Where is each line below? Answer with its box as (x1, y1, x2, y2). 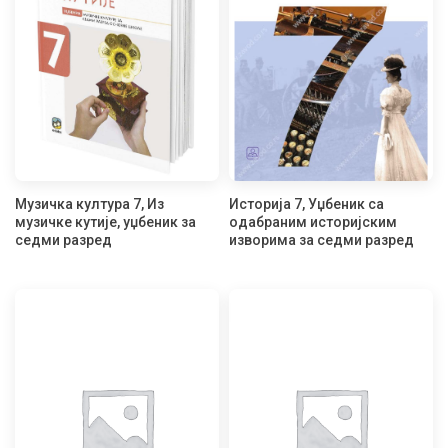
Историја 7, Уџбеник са (229, 196, 384, 213)
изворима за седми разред (229, 232, 414, 249)
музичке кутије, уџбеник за (15, 214, 196, 231)
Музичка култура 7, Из (15, 196, 164, 213)
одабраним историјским (229, 214, 397, 231)
